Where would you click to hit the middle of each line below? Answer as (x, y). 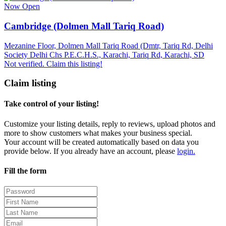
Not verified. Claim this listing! (53, 64)
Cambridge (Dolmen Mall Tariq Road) (84, 26)
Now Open (22, 7)
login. (186, 151)
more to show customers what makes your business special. (98, 133)
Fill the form (25, 171)
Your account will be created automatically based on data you (101, 142)
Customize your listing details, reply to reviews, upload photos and (110, 124)
